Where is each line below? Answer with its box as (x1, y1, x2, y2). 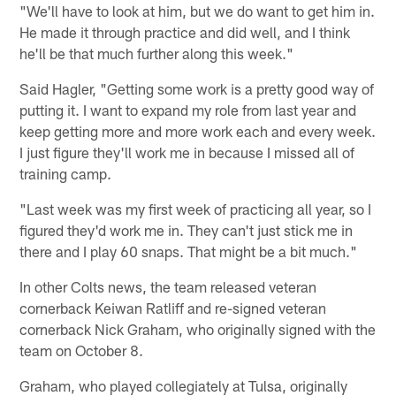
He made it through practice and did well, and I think (19, 22, 351, 41)
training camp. (19, 164, 112, 182)
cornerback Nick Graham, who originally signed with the (19, 319, 377, 338)
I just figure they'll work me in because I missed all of (19, 142, 355, 161)
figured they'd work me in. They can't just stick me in (19, 220, 354, 239)
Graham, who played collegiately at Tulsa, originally (19, 376, 348, 394)
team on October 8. (19, 340, 144, 359)
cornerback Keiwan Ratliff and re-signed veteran (19, 298, 327, 316)
